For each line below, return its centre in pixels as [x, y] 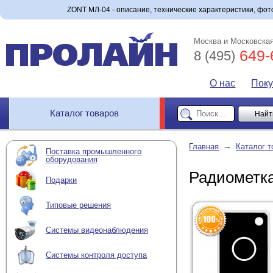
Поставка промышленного [94, 151]
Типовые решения [78, 205]
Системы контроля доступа [96, 255]
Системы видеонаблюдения [97, 230]
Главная [204, 147]
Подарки [61, 180]
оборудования [72, 159]
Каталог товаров [85, 113]
